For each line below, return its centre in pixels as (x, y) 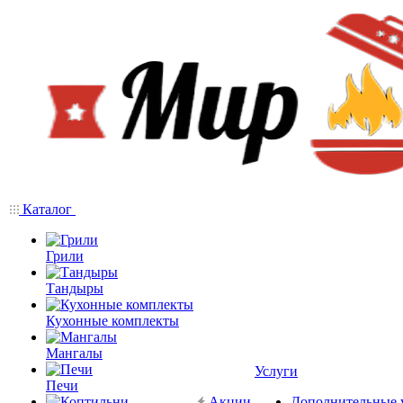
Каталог (47, 209)
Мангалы (74, 353)
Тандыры (75, 288)
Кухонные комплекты (112, 321)
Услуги (276, 371)
